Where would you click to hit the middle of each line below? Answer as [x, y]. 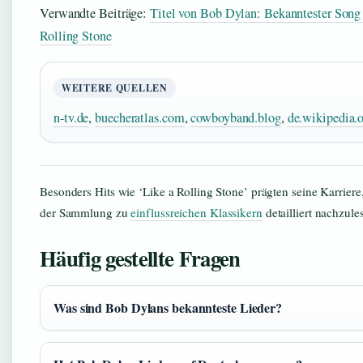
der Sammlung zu [85, 213]
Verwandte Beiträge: [95, 13]
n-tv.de [71, 118]
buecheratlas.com [140, 118]
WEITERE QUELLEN [115, 88]
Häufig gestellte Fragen [140, 258]
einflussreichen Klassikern [196, 213]
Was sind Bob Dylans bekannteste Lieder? [168, 308]
